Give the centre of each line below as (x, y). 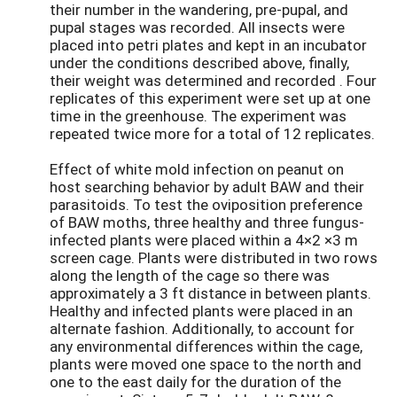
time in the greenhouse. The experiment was (198, 116)
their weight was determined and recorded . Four (213, 81)
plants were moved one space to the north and (206, 364)
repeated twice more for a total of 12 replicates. (212, 134)
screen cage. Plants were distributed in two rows (214, 258)
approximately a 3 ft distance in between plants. (210, 293)
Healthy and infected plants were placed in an (201, 311)
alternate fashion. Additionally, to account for (202, 329)
